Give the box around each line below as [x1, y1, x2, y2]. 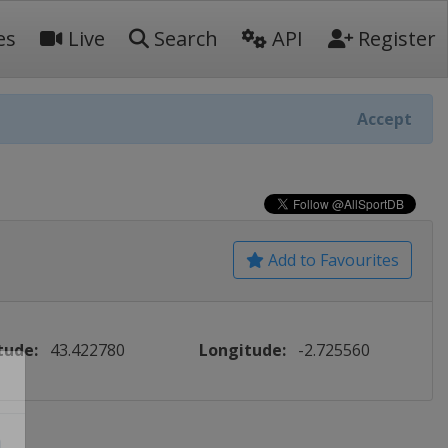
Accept [357, 108, 412, 130]
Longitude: [199, 339, 287, 361]
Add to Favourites [264, 249, 399, 271]
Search [149, 25, 218, 52]
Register [353, 25, 436, 52]
